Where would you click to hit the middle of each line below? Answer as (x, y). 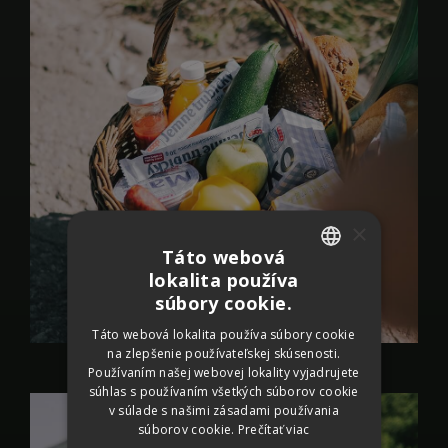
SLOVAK (324, 287)
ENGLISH (326, 389)
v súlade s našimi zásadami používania (224, 410)
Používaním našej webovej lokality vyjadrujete (224, 372)
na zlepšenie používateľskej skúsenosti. (224, 353)
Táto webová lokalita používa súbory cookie (224, 334)
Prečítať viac (273, 429)
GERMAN (327, 355)
